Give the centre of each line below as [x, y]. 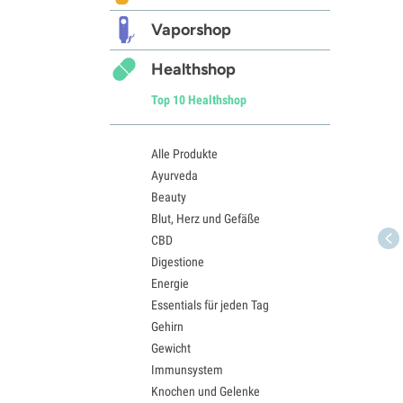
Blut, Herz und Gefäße [206, 218]
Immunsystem [187, 369]
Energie [170, 283]
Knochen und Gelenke [206, 391]
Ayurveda [175, 175]
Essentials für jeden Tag [210, 304]
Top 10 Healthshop [199, 99]
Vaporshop [191, 29]
